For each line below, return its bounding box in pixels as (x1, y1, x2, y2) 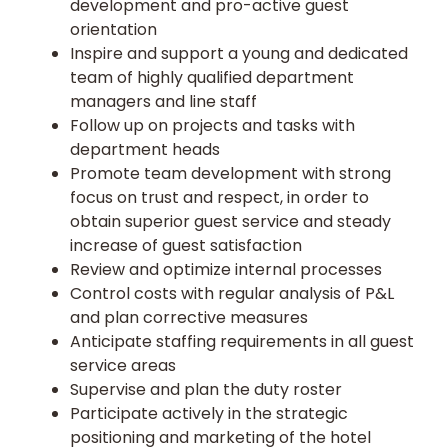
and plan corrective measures (70, 306, 308, 330)
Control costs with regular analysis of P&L (70, 282, 394, 306)
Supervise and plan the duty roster (70, 378, 342, 402)
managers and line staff (70, 90, 257, 114)
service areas (70, 354, 176, 378)
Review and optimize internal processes (70, 258, 382, 282)
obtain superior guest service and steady (70, 210, 391, 234)
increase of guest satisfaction (70, 234, 302, 258)
